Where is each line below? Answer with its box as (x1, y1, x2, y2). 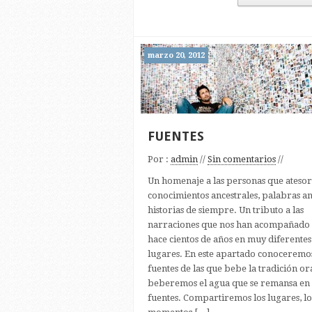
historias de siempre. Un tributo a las (148, 205, 304, 215)
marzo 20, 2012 (148, 51, 205, 60)
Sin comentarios (208, 154, 276, 164)
